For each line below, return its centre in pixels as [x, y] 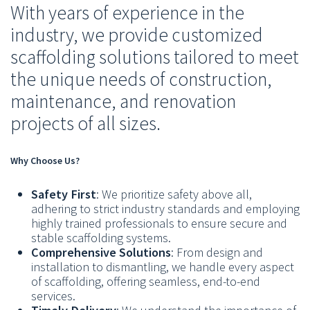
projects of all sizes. [85, 124]
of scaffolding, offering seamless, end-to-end [146, 281]
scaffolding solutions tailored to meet [155, 57]
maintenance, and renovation [123, 101]
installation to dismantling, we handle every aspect [163, 266]
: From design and [217, 252]
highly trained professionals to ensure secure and [159, 223]
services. [53, 295]
